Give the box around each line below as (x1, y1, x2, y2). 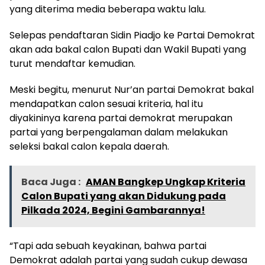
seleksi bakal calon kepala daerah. (9, 139, 169, 153)
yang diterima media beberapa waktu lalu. (9, 2, 206, 16)
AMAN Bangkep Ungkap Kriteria (86, 174, 245, 189)
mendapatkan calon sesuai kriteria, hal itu (9, 96, 203, 111)
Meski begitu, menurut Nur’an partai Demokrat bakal (9, 82, 254, 96)
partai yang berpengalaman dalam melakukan (9, 125, 228, 139)
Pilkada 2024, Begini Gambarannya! (21, 203, 205, 217)
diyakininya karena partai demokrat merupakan (9, 111, 232, 125)
